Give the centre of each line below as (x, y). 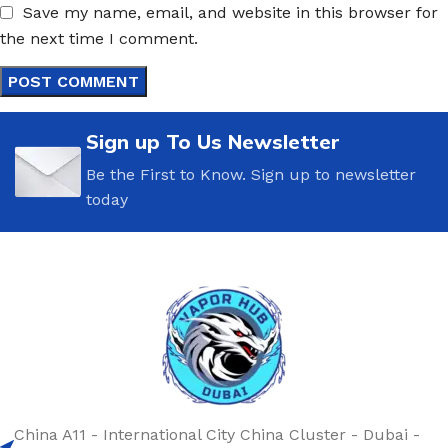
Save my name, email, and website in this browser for (230, 12)
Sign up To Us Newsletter (213, 141)
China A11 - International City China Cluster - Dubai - (217, 434)
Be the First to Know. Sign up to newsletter (251, 174)
